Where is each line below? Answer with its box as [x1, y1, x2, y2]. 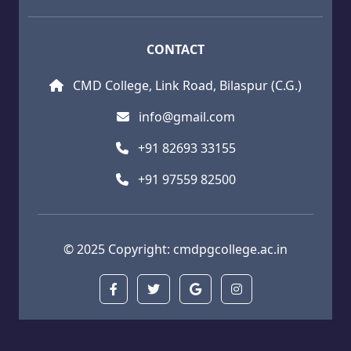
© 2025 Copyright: [63, 240, 173, 258]
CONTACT [147, 40, 204, 58]
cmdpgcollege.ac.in [173, 240, 288, 258]
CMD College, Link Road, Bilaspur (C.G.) [70, 76, 302, 94]
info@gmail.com [138, 107, 235, 125]
